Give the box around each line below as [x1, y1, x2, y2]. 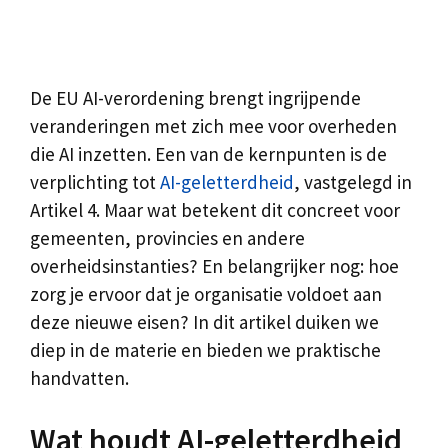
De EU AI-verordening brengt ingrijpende [30, 86, 361, 110]
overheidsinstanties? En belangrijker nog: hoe [30, 254, 399, 278]
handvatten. [30, 366, 129, 390]
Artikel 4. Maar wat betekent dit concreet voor [30, 198, 400, 222]
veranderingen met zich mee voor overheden [30, 114, 397, 138]
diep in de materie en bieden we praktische [30, 338, 381, 362]
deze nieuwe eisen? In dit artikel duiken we [30, 310, 379, 334]
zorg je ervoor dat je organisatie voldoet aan [30, 282, 382, 306]
